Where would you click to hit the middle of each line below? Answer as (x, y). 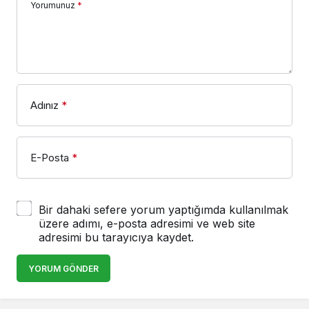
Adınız (44, 106)
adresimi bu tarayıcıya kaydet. (116, 238)
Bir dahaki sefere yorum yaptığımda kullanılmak (163, 210)
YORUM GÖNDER (63, 269)
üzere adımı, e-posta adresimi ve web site (147, 224)
